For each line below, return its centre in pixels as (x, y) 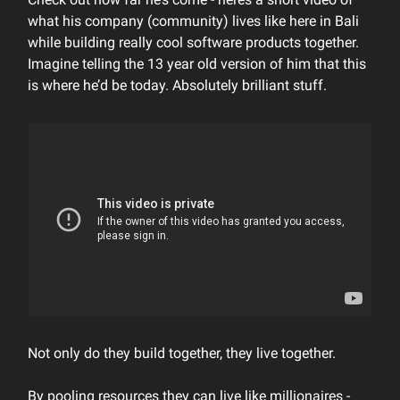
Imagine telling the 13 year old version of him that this (197, 64)
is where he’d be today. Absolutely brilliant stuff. (177, 85)
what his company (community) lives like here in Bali (193, 21)
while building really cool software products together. (193, 42)
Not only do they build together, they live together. (182, 353)
